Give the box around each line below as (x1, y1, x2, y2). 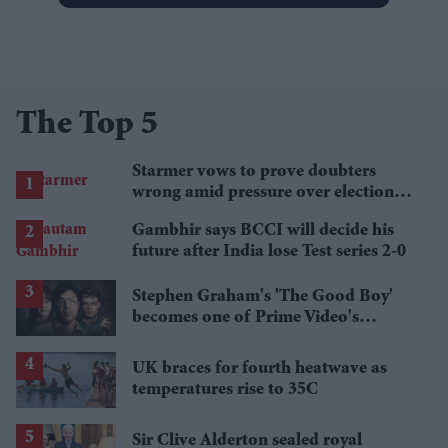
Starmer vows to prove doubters (132, 162, 376, 181)
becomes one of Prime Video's (132, 308, 359, 327)
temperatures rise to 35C (132, 380, 318, 399)
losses (132, 204, 176, 223)
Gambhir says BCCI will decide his (132, 221, 394, 240)
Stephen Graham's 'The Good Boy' (132, 287, 393, 306)
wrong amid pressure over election (132, 183, 394, 202)
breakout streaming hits (132, 329, 314, 348)
